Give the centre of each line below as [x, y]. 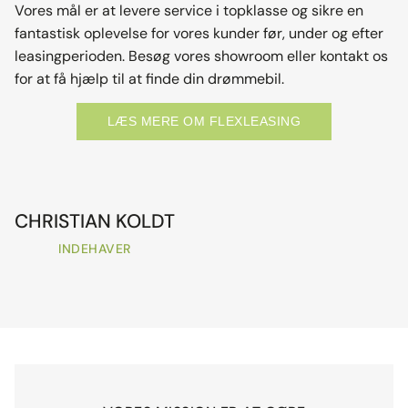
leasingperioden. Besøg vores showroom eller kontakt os [201, 56]
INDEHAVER [95, 249]
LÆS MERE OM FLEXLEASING [204, 122]
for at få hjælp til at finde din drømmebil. [149, 78]
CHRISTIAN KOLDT [95, 222]
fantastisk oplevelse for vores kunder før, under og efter [199, 33]
